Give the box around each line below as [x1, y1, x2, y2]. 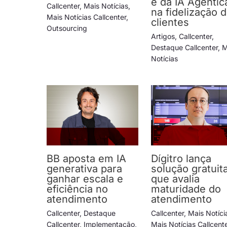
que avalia [151, 173, 200, 185]
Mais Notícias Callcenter [47, 12, 126, 21]
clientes [151, 16, 190, 28]
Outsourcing [47, 23, 87, 32]
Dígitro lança [151, 153, 212, 165]
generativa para [47, 163, 122, 175]
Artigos [151, 31, 175, 41]
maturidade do [151, 183, 221, 196]
